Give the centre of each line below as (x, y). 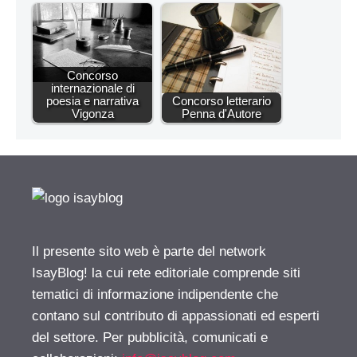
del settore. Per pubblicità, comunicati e (150, 338)
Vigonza (92, 114)
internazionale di (92, 88)
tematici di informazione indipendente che (155, 295)
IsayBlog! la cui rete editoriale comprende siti (166, 273)
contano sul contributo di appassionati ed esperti (176, 316)
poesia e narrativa (92, 101)
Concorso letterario (222, 101)
